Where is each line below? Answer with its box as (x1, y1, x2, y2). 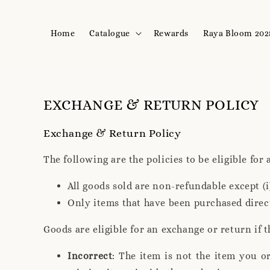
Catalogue (89, 28, 130, 38)
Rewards (153, 28, 189, 38)
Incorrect (67, 250, 113, 262)
